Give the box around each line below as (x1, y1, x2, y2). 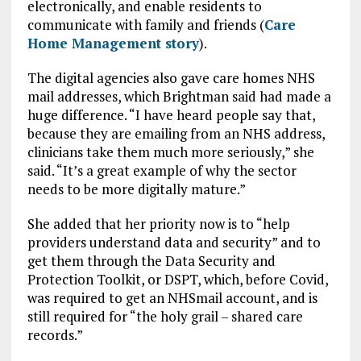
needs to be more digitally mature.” (27, 180, 246, 198)
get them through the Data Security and (27, 251, 276, 270)
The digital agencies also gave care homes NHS (27, 68, 315, 87)
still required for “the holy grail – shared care (27, 307, 303, 326)
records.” (27, 326, 83, 344)
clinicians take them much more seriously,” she (27, 143, 314, 161)
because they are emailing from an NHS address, (27, 124, 325, 143)
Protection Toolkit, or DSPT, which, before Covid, (27, 270, 328, 288)
